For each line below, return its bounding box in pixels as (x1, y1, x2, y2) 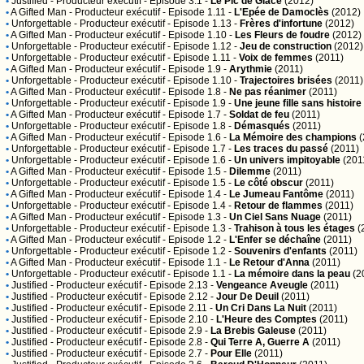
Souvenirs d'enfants (234, 245, 327, 257)
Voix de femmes (239, 52, 313, 63)
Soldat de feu (229, 109, 289, 120)
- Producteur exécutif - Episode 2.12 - (48, 291, 216, 302)
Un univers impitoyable (234, 154, 340, 166)
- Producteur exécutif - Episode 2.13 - (48, 279, 216, 291)
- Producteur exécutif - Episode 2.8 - (48, 336, 210, 348)
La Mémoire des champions (229, 132, 357, 143)
